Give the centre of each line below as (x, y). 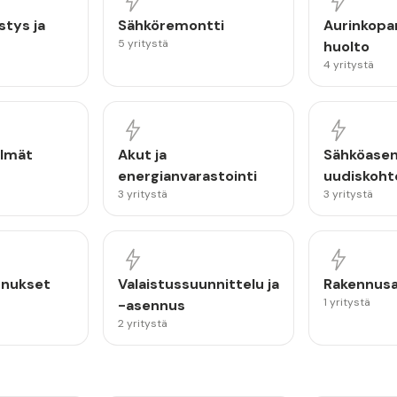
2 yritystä (142, 323)
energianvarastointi (187, 176)
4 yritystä (349, 65)
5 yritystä (143, 43)
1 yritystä (347, 302)
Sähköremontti (171, 25)
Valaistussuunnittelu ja (198, 284)
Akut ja (142, 155)
